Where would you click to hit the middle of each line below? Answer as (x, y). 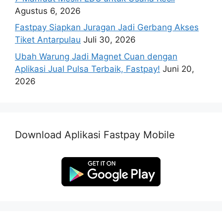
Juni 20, (178, 69)
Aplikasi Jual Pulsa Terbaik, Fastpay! (87, 69)
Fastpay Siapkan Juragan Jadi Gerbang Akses (107, 28)
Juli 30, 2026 (110, 40)
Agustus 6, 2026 (48, 11)
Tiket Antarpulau (48, 40)
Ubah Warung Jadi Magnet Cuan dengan (96, 56)
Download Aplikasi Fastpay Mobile (95, 135)
